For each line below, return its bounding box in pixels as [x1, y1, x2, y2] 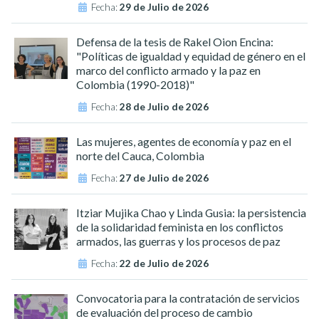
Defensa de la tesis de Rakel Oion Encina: [76, 34, 274, 48]
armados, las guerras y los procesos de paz [76, 234, 281, 248]
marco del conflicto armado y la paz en [76, 63, 261, 77]
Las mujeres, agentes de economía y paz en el [76, 134, 292, 148]
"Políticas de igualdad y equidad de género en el [76, 48, 306, 63]
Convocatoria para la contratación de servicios [76, 291, 300, 305]
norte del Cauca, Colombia [76, 148, 205, 162]
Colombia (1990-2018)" [76, 77, 195, 91]
